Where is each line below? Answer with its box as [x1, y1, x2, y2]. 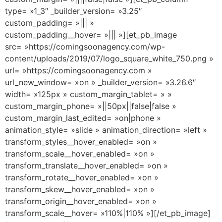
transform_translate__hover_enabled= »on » [5, 160, 168, 170]
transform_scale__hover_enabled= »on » [5, 148, 155, 159]
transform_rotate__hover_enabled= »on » [5, 172, 159, 182]
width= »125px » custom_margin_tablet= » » [5, 89, 172, 99]
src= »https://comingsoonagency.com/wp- [5, 41, 165, 52]
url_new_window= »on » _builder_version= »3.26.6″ [5, 77, 196, 87]
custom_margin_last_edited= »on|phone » [5, 112, 161, 123]
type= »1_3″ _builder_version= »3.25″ [5, 5, 142, 16]
